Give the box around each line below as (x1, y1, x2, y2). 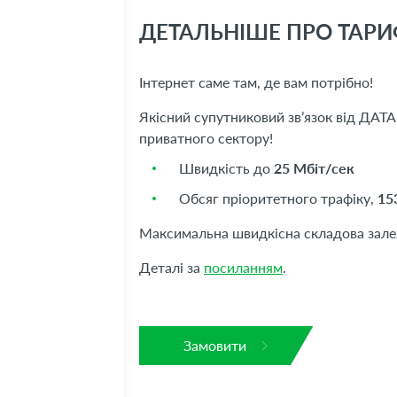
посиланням (204, 258, 283, 276)
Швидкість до (179, 159, 274, 176)
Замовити (183, 336, 246, 354)
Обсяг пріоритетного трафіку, (179, 189, 378, 206)
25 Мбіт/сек (274, 159, 354, 176)
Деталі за (139, 258, 204, 276)
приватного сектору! (139, 128, 273, 146)
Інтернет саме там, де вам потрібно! (139, 73, 373, 90)
